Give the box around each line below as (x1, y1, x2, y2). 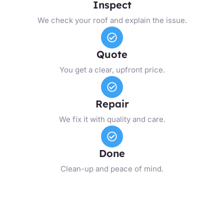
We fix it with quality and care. (58, 114, 165, 124)
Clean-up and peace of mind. (60, 163, 163, 173)
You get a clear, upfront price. (59, 64, 165, 74)
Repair (95, 97, 129, 110)
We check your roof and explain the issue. (37, 15, 187, 25)
